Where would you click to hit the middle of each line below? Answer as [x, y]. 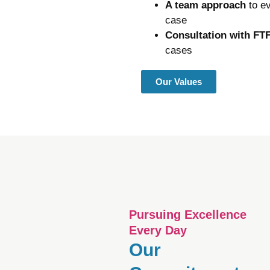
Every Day [158, 230]
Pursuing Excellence [188, 215]
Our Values [179, 82]
